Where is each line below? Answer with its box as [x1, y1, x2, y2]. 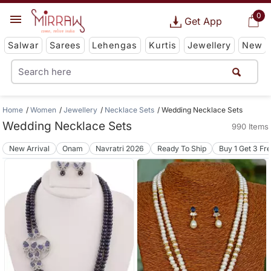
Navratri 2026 [96, 143, 145, 153]
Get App [184, 15, 222, 27]
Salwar [7, 40, 39, 51]
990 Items [231, 122, 269, 131]
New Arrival [9, 143, 50, 153]
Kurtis [148, 40, 177, 51]
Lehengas [92, 40, 138, 51]
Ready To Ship [157, 143, 206, 153]
